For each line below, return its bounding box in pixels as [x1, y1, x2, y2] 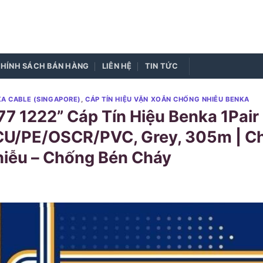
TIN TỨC [144, 61, 178, 70]
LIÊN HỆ [102, 61, 132, 70]
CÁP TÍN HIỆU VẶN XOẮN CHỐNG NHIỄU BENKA [85, 95, 249, 103]
